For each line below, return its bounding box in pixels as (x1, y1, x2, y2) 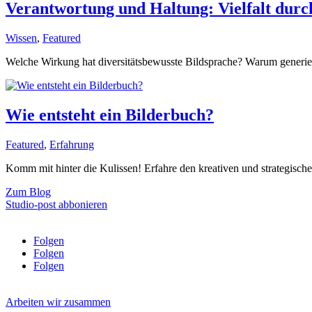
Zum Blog (6, 186, 51, 198)
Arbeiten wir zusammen (6, 296, 111, 309)
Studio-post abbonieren (6, 198, 107, 211)
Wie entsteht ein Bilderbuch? (6, 106, 214, 125)
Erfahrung (49, 139, 94, 151)
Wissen (6, 32, 37, 45)
